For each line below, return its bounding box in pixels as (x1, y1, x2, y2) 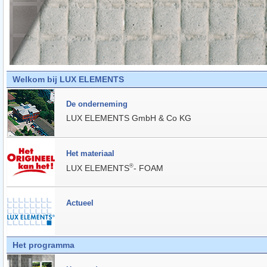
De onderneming (66, 100, 128, 109)
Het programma (13, 240, 74, 250)
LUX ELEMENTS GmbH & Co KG (66, 113, 191, 123)
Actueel (66, 198, 94, 208)
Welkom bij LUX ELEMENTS (13, 74, 124, 84)
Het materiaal (66, 149, 114, 159)
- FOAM (133, 163, 163, 173)
